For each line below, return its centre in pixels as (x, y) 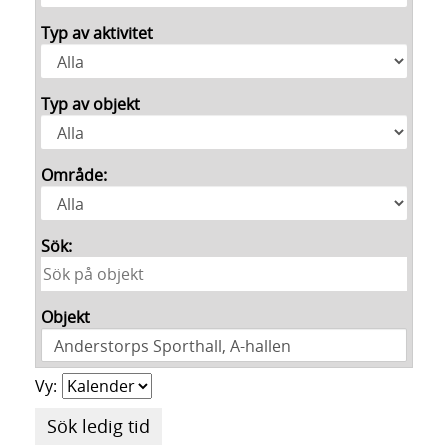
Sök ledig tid (98, 426)
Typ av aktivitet (97, 33)
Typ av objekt (90, 104)
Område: (74, 175)
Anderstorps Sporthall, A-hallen (172, 346)
